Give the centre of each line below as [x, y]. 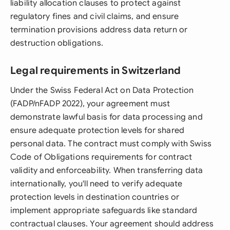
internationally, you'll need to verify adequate [97, 184]
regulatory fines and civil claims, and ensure [95, 16]
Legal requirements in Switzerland [96, 71]
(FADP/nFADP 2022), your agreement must [90, 104]
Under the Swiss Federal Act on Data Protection [102, 90]
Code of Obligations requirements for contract [101, 157]
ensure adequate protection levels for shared [98, 130]
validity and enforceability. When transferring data [107, 170]
